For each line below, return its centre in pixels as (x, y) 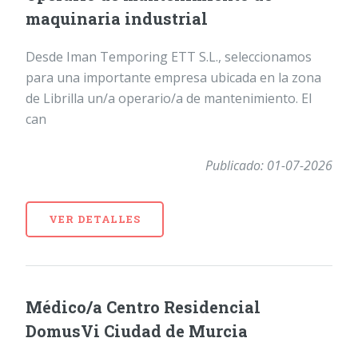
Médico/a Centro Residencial (143, 306)
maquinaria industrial (117, 18)
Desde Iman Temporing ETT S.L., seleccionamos (169, 56)
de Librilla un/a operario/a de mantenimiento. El (169, 98)
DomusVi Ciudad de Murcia (137, 330)
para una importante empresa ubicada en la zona (173, 77)
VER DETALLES (95, 219)
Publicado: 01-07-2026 (269, 165)
